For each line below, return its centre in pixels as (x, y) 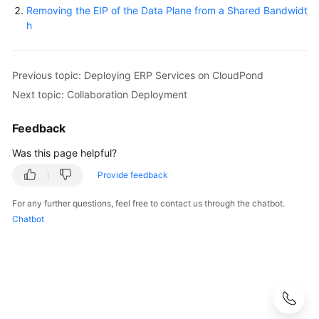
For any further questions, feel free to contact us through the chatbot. (148, 203)
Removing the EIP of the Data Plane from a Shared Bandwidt (167, 10)
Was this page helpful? (64, 152)
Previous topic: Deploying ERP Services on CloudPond (138, 75)
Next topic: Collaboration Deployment (100, 94)
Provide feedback (133, 174)
